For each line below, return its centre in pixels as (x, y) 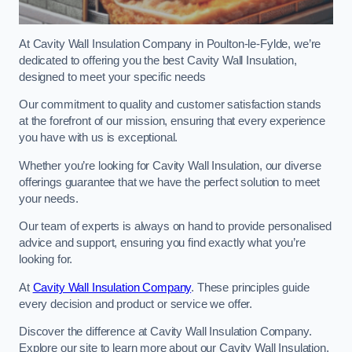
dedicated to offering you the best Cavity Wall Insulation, (158, 60)
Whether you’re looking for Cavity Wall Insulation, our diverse (170, 165)
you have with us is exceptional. (99, 138)
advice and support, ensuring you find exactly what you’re (162, 243)
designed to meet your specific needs (112, 77)
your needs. (50, 198)
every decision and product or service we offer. (136, 304)
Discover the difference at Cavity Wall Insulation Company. (165, 332)
